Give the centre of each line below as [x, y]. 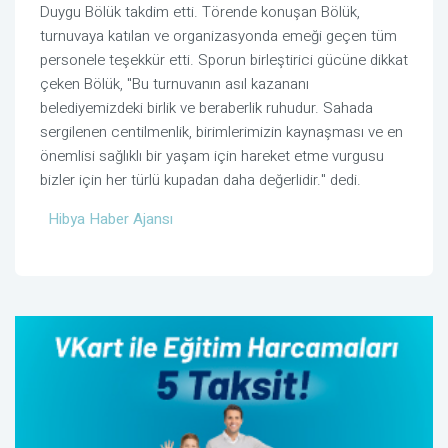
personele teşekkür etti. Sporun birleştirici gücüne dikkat [224, 60]
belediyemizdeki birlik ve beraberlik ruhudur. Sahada [206, 108]
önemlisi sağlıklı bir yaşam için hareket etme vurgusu [212, 156]
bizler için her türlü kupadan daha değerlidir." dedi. [200, 180]
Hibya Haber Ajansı [110, 219]
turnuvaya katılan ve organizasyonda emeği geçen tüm [218, 36]
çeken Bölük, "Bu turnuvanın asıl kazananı [174, 84]
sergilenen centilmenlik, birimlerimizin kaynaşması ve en [221, 132]
